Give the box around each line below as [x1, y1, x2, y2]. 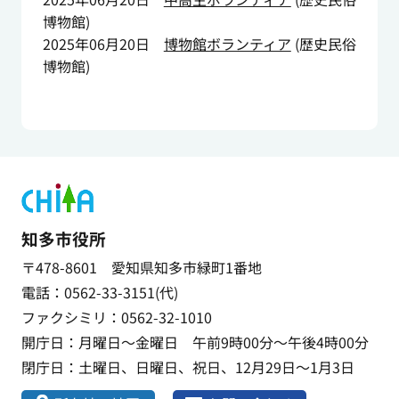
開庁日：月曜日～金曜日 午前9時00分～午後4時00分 [20, 331, 369, 354]
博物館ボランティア [163, 33, 291, 55]
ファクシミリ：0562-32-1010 [20, 306, 212, 329]
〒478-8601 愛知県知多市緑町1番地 [20, 256, 262, 279]
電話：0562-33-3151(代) [20, 281, 178, 304]
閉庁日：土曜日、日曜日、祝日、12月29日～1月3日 [20, 356, 354, 379]
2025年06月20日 [42, 33, 150, 55]
